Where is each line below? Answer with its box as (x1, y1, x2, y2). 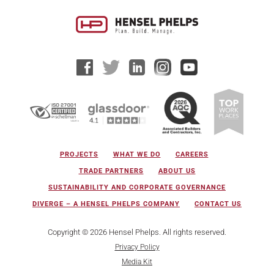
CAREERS (175, 150, 209, 159)
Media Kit (122, 257, 152, 267)
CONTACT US (194, 200, 242, 209)
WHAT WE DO (113, 150, 161, 159)
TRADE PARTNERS (78, 167, 144, 176)
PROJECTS (59, 150, 98, 159)
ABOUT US (158, 167, 196, 176)
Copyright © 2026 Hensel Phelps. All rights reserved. (48, 228, 226, 237)
